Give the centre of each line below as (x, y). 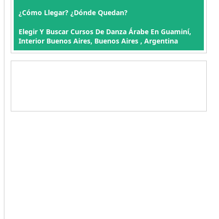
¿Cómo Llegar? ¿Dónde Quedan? (73, 12)
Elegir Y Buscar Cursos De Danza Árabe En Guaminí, (105, 32)
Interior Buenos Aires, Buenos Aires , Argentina (98, 41)
